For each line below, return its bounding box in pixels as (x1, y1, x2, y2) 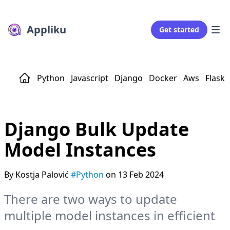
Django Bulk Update (4, 117, 189, 142)
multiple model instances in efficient (4, 207, 215, 224)
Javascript (71, 72, 108, 84)
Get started (159, 25, 199, 34)
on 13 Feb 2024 (106, 169, 164, 180)
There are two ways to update (4, 190, 177, 207)
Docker (149, 72, 177, 84)
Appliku (27, 23, 67, 36)
